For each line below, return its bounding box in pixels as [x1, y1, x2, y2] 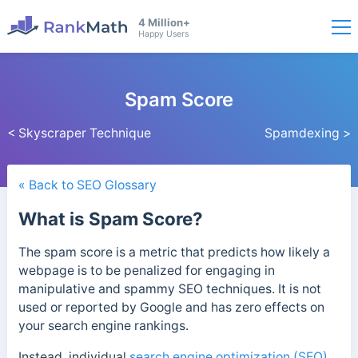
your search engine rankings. [18, 318, 189, 334]
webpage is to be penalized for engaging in [18, 263, 275, 279]
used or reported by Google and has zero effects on [18, 300, 324, 316]
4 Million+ [137, 16, 190, 30]
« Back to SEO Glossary [18, 177, 157, 193]
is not [288, 281, 321, 297]
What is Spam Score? [18, 208, 203, 230]
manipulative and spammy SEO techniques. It [18, 281, 289, 297]
